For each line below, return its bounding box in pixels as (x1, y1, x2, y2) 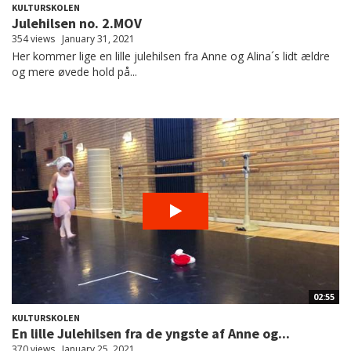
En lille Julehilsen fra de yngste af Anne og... (12, 324, 290, 342)
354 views (12, 31, 55, 45)
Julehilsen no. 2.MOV (12, 13, 142, 32)
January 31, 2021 (62, 31, 135, 45)
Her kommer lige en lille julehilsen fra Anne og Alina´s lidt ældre (12, 48, 330, 63)
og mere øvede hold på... (12, 63, 137, 79)
